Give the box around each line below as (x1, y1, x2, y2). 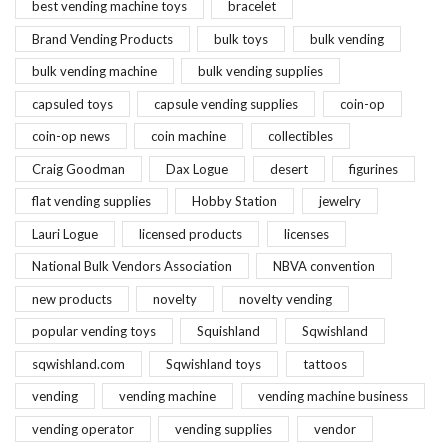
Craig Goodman (32, 160, 125, 177)
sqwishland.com (32, 355, 125, 372)
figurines (348, 160, 398, 177)
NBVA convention (273, 258, 376, 275)
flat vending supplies (32, 193, 151, 210)
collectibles (267, 128, 333, 145)
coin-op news (32, 128, 110, 145)
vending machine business (257, 388, 408, 405)
